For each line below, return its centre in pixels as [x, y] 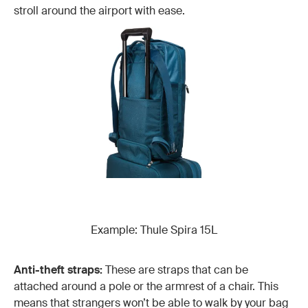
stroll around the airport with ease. [99, 10]
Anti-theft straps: [58, 269]
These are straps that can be [175, 269]
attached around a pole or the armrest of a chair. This [146, 286]
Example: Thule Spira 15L [154, 230]
